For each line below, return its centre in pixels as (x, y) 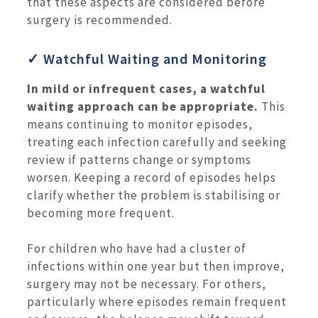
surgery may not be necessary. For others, (147, 284)
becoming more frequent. (101, 213)
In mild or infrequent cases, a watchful (146, 88)
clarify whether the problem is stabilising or (154, 195)
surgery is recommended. (100, 20)
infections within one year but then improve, (156, 267)
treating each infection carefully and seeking (157, 142)
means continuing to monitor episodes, (140, 124)
